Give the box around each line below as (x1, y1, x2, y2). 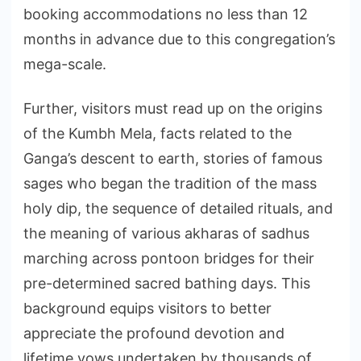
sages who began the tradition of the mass (23, 175, 317, 193)
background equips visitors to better (23, 300, 272, 317)
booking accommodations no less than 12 (23, 6, 308, 23)
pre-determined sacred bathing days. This (23, 275, 310, 293)
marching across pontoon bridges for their (23, 250, 314, 268)
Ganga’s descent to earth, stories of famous (23, 150, 322, 168)
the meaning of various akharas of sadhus (23, 225, 309, 243)
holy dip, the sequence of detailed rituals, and (23, 200, 333, 218)
